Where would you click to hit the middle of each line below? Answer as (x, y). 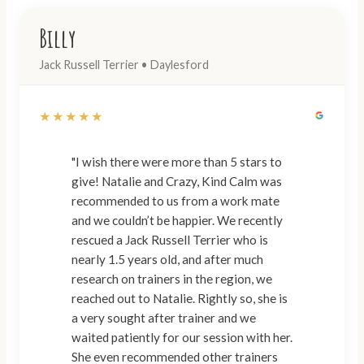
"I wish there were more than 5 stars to (177, 162)
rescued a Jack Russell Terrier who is (170, 240)
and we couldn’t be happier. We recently (144, 221)
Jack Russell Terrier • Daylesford (124, 64)
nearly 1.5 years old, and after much (167, 260)
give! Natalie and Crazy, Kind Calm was (87, 182)
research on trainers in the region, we (172, 279)
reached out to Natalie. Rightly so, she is (134, 299)
